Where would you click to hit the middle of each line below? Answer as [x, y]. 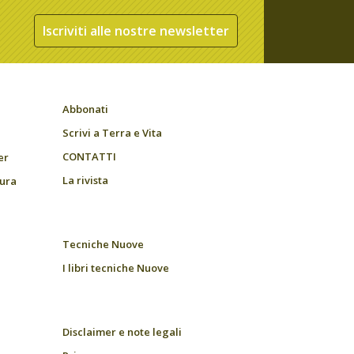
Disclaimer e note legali [122, 332]
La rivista [85, 180]
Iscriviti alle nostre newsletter [136, 31]
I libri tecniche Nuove [116, 268]
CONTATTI [89, 156]
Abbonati [85, 109]
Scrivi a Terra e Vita [112, 133]
